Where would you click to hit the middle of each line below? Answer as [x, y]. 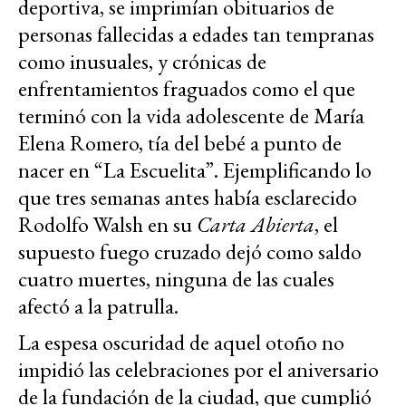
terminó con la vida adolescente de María [191, 116]
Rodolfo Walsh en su [107, 225]
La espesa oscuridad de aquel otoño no [181, 343]
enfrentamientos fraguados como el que [187, 89]
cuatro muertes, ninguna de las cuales [176, 279]
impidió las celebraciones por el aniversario [198, 370]
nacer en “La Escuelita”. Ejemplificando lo [195, 170]
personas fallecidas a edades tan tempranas [196, 34]
